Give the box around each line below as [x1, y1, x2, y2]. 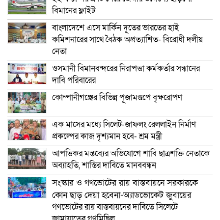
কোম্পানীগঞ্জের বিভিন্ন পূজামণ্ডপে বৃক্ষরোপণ [52, 91, 182, 103]
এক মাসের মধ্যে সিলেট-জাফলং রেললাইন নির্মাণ [52, 118, 196, 130]
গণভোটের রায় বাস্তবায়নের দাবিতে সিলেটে [52, 201, 178, 213]
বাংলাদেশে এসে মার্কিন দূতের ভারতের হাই [52, 22, 179, 33]
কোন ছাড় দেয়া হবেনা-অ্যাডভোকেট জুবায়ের [52, 189, 192, 201]
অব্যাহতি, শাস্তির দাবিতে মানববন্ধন [52, 159, 156, 171]
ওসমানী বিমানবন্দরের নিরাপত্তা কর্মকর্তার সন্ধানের [52, 62, 200, 74]
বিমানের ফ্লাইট [52, 4, 95, 16]
